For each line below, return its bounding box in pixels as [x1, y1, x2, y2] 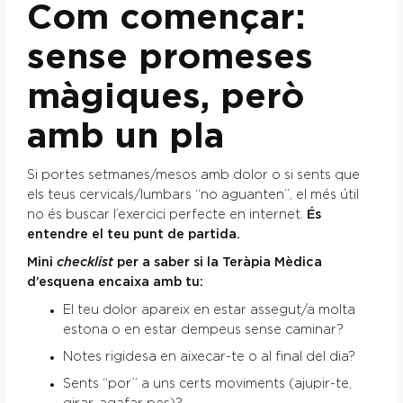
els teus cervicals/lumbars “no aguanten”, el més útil [26, 189, 359, 202]
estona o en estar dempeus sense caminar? [62, 324, 344, 337]
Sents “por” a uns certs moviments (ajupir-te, [62, 378, 352, 391]
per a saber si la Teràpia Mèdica [112, 256, 322, 270]
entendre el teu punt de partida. [26, 228, 240, 242]
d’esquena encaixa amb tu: [26, 276, 203, 290]
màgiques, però [26, 80, 304, 116]
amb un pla [26, 120, 224, 156]
